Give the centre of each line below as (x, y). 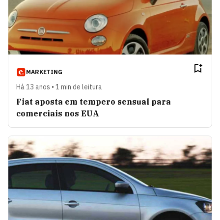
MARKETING (44, 72)
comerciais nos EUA (58, 114)
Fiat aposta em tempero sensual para (94, 102)
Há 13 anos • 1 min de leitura (59, 87)
